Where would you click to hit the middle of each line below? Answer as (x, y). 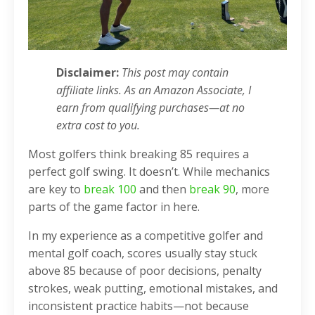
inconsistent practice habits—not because (139, 306)
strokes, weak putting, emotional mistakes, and (153, 288)
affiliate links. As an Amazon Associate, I (154, 90)
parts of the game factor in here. (115, 207)
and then (163, 189)
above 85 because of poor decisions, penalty (145, 271)
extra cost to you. (99, 125)
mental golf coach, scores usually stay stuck (143, 253)
